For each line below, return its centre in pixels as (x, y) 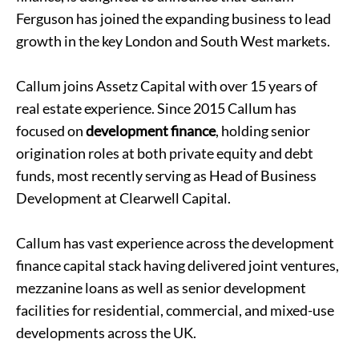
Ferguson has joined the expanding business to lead (173, 18)
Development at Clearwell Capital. (123, 198)
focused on (51, 131)
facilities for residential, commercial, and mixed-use (175, 310)
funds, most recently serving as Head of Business (166, 175)
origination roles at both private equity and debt (165, 153)
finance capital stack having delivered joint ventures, (177, 265)
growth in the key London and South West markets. (173, 41)
